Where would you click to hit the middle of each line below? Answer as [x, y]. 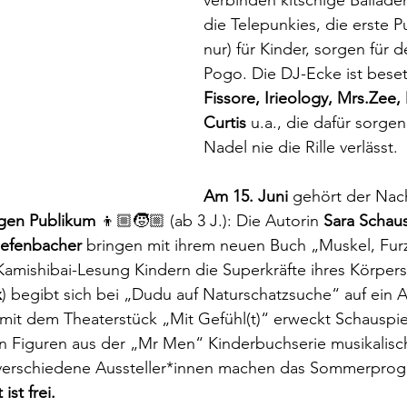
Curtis [225, 123]
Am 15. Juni [246, 196]
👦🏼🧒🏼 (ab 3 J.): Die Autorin [209, 221]
